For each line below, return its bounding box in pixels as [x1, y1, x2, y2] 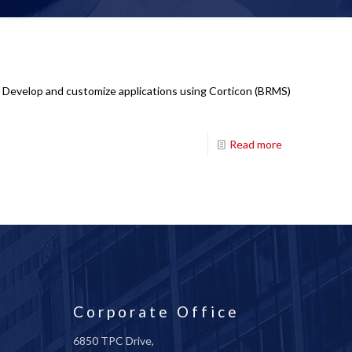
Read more [229, 137, 282, 151]
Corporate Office [73, 302, 240, 321]
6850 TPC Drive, [73, 334, 154, 347]
